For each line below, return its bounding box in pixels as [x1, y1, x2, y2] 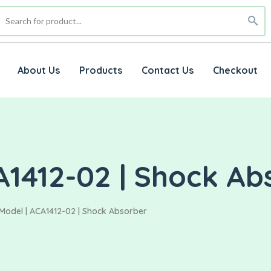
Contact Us [141, 64, 194, 77]
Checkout [212, 64, 258, 77]
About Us [17, 64, 60, 77]
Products [79, 64, 122, 77]
